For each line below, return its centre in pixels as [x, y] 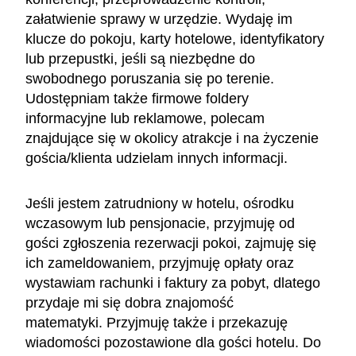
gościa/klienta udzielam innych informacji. [159, 158]
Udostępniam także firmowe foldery [137, 98]
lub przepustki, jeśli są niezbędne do [140, 58]
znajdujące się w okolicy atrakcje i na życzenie [172, 138]
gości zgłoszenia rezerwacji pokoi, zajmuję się [171, 243]
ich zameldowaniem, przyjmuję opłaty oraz [160, 263]
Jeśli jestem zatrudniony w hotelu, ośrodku [160, 203]
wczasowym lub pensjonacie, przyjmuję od [160, 223]
